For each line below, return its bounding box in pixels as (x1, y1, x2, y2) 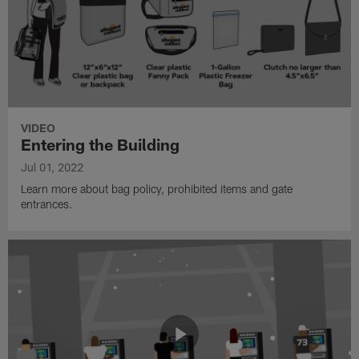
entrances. (21, 197, 74, 212)
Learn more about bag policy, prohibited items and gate (21, 182, 293, 196)
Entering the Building (21, 135, 180, 155)
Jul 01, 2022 (21, 160, 84, 175)
